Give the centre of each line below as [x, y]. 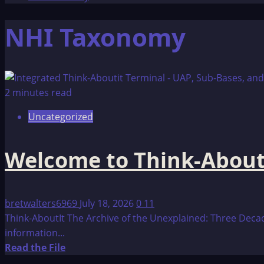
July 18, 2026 [108, 204]
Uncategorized [61, 117]
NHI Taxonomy [95, 37]
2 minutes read [38, 93]
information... [35, 233]
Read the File [35, 248]
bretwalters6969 [42, 204]
